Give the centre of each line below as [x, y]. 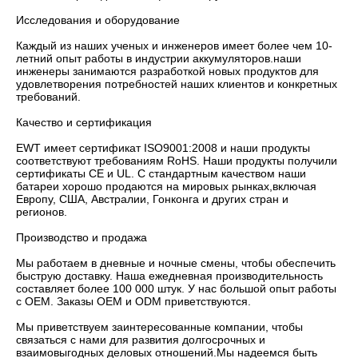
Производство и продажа [83, 237]
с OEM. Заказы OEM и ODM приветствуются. [133, 301]
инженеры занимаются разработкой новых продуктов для [167, 71]
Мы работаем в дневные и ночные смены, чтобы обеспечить [176, 263]
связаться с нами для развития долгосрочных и [141, 339]
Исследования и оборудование [99, 20]
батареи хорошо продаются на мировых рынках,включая [166, 186]
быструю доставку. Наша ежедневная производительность [169, 275]
